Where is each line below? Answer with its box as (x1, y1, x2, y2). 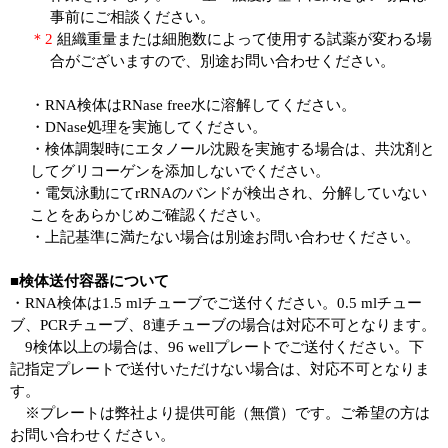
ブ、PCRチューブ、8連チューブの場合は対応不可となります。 (10, 316, 436, 333)
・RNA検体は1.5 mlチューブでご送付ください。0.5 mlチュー (10, 294, 422, 311)
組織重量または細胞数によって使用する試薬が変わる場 (53, 30, 432, 47)
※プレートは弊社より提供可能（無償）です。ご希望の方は (10, 404, 430, 421)
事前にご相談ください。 (50, 8, 215, 25)
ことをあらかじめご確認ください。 (30, 206, 270, 223)
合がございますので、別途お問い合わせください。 (50, 52, 395, 69)
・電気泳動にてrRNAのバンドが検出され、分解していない (30, 184, 427, 201)
